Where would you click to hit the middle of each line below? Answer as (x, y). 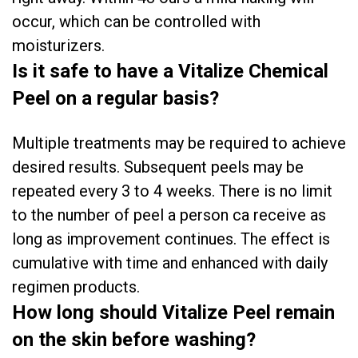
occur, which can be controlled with (136, 22)
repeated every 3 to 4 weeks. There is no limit (172, 191)
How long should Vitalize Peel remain (173, 312)
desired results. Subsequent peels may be (158, 167)
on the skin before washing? (134, 340)
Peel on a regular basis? (115, 98)
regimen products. (76, 287)
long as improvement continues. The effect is (171, 239)
